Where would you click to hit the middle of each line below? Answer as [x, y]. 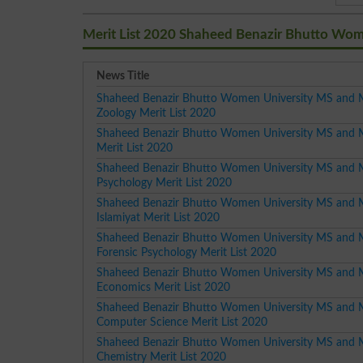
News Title [123, 76]
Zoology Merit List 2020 [156, 113]
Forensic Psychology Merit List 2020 [187, 252]
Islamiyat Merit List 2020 [158, 218]
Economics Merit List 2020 [164, 287]
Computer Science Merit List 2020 [182, 322]
